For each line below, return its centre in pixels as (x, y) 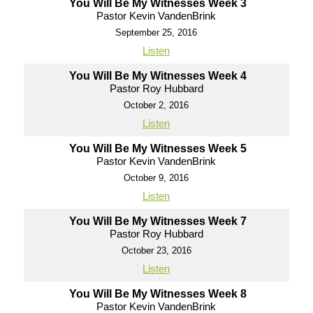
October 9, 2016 (156, 178)
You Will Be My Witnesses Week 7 (158, 221)
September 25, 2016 (156, 32)
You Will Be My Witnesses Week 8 (158, 294)
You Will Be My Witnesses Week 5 (158, 148)
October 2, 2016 (156, 105)
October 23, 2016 (156, 250)
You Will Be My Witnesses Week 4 (158, 76)
